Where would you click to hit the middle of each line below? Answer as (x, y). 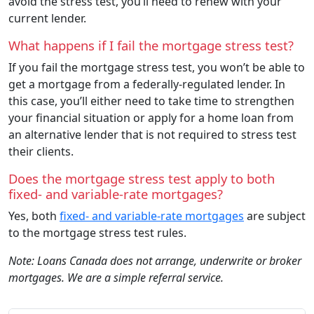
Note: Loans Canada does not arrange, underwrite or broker (155, 260)
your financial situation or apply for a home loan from (151, 117)
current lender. (49, 18)
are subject (275, 216)
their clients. (41, 151)
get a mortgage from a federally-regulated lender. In (147, 84)
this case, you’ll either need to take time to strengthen (151, 101)
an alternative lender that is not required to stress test (152, 134)
